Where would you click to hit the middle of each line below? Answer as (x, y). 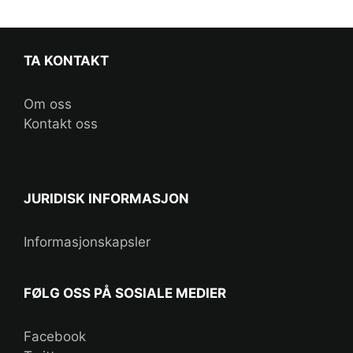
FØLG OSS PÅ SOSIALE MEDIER (125, 294)
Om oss (48, 104)
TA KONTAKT (66, 61)
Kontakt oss (61, 124)
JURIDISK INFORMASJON (106, 199)
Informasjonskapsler (87, 242)
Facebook (55, 337)
